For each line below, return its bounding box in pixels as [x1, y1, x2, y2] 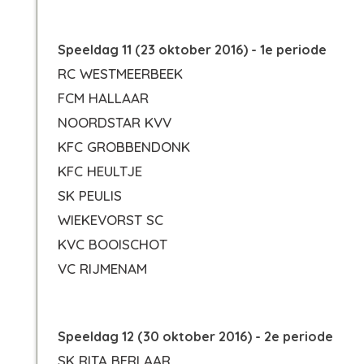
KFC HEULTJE [58, 162, 142, 180]
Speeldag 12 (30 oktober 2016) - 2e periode [58, 328, 333, 344]
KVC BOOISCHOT [58, 236, 167, 253]
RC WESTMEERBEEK [58, 65, 183, 82]
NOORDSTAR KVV [58, 114, 171, 131]
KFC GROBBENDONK [58, 138, 190, 155]
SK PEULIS [58, 187, 122, 204]
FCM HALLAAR [58, 89, 149, 106]
